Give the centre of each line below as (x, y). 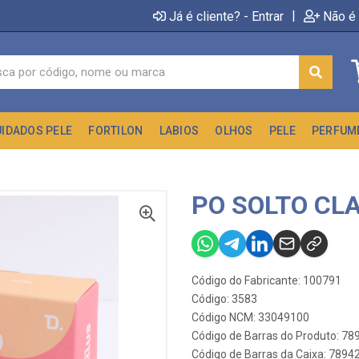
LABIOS (179, 131)
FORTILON (116, 131)
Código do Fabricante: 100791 (266, 280)
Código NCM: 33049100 (250, 317)
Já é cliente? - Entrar (226, 16)
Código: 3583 (224, 299)
